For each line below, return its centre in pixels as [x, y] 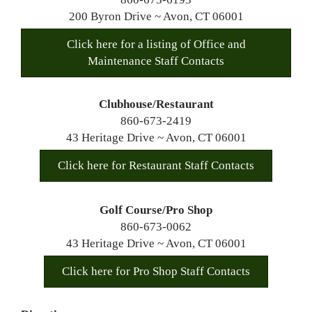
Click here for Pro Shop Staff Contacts [156, 272]
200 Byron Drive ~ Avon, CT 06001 [156, 16]
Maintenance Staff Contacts [156, 61]
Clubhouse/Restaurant [156, 104]
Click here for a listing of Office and [156, 44]
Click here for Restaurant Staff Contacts [156, 166]
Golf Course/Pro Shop [156, 210]
